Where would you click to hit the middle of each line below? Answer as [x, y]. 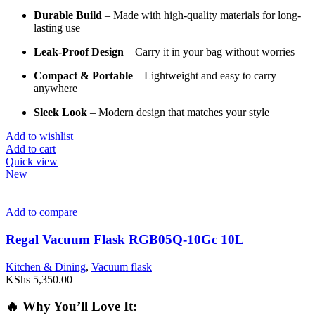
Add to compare [41, 212]
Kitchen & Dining [46, 266]
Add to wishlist [39, 136]
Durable [55, 15]
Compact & [63, 76]
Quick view [32, 162]
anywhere [56, 89]
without [243, 52]
